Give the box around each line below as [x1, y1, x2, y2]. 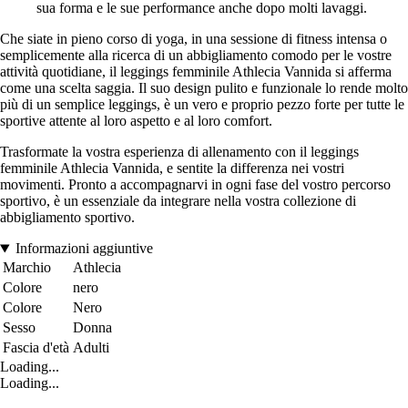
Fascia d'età [3, 340, 69, 356]
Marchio [3, 260, 51, 276]
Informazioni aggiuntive [15, 240, 153, 257]
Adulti [73, 340, 109, 356]
